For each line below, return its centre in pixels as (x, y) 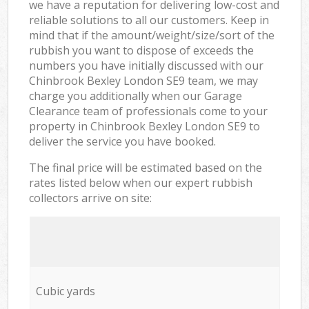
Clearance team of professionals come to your (149, 111)
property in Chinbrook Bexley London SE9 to (145, 126)
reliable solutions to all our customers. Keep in (149, 20)
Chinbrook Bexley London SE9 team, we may (144, 80)
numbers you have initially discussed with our (147, 65)
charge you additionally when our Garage (136, 96)
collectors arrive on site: (91, 198)
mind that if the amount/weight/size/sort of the (152, 35)
